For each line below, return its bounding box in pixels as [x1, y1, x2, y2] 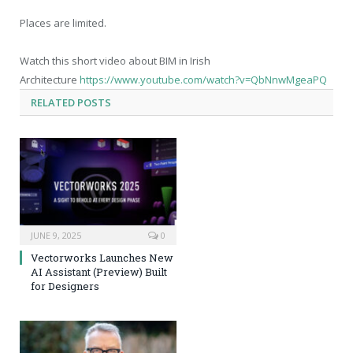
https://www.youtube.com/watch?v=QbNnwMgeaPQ [80, 72, 327, 87]
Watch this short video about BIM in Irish [20, 54, 210, 69]
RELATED [31, 95, 75, 110]
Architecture [20, 72, 80, 87]
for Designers [31, 278, 99, 293]
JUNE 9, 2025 [31, 229, 81, 241]
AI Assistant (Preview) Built [31, 264, 167, 279]
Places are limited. [20, 16, 106, 31]
